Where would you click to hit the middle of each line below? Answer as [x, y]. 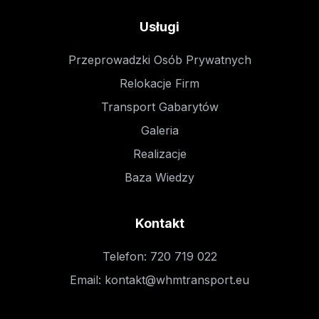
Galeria [159, 130]
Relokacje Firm [159, 83]
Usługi [159, 26]
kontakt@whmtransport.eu [177, 279]
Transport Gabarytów [159, 106]
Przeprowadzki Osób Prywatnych [159, 59]
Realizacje [159, 153]
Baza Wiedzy [159, 177]
